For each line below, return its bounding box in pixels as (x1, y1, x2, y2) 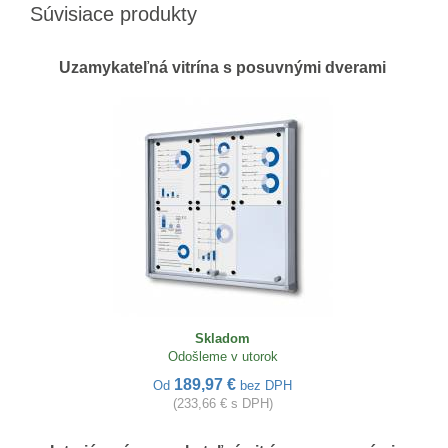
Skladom (195, 331, 250, 346)
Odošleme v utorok (167, 349, 278, 364)
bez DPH (240, 378, 292, 393)
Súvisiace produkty (30, 3, 197, 25)
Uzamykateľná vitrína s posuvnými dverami (59, 59, 386, 76)
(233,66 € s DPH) (172, 396, 273, 411)
